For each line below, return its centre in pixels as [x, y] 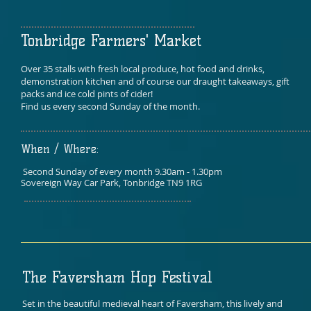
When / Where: [60, 149]
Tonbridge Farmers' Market [114, 41]
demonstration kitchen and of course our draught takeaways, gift [155, 81]
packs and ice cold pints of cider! [87, 94]
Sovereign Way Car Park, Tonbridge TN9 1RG [111, 183]
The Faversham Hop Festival [117, 277]
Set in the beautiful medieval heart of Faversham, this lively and [152, 303]
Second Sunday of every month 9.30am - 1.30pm [121, 171]
